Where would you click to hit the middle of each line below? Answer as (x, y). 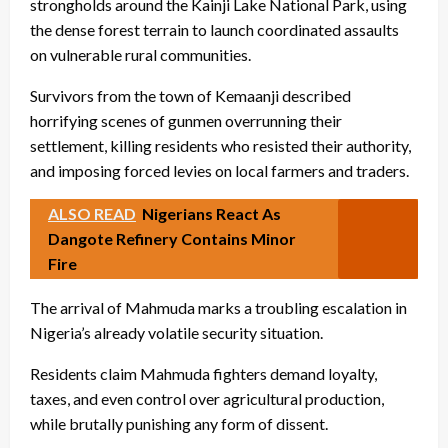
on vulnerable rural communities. (140, 54)
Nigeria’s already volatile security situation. (176, 332)
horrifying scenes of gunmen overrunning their (186, 120)
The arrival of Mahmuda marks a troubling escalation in (218, 307)
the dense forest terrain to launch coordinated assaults (214, 29)
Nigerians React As (211, 213)
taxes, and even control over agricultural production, (207, 398)
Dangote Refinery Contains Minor (172, 238)
